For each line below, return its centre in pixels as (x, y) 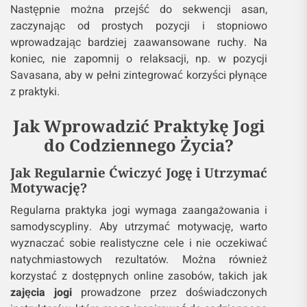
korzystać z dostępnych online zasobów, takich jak (139, 277)
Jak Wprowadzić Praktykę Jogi (139, 126)
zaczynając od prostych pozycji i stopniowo (139, 26)
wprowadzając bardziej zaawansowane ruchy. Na (139, 43)
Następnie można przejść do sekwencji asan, (139, 10)
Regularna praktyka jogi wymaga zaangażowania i (139, 211)
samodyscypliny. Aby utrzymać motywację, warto (139, 227)
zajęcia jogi (41, 293)
